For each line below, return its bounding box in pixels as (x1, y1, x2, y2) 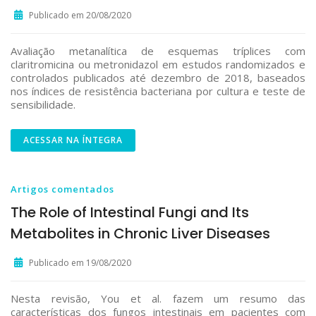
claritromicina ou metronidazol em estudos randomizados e (11, 57, 305, 71)
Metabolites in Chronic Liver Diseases (11, 224, 270, 243)
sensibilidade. (11, 97, 75, 111)
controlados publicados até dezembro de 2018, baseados (11, 71, 305, 85)
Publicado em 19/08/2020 (29, 257, 131, 269)
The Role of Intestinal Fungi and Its (11, 202, 249, 222)
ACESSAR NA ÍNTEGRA (23, 134, 123, 146)
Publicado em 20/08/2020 (29, 9, 131, 21)
